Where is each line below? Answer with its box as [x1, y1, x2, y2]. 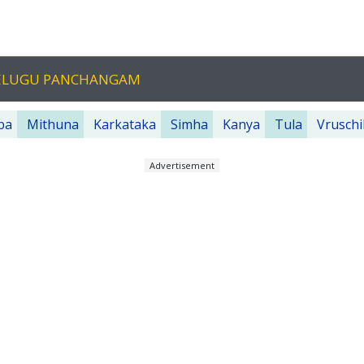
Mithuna [27, 115, 79, 133]
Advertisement [149, 159, 214, 171]
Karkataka [93, 115, 156, 133]
